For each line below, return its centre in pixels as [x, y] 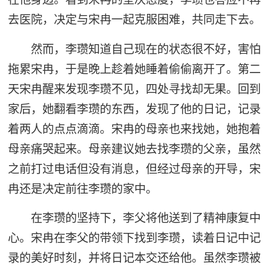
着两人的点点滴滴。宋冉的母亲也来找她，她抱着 [134, 129]
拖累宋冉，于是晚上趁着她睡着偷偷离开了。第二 [134, 69]
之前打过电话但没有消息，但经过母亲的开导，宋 [134, 168]
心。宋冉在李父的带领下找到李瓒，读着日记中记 [134, 238]
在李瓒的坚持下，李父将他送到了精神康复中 [146, 218]
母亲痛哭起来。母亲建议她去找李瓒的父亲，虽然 [134, 149]
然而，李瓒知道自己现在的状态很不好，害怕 [146, 49]
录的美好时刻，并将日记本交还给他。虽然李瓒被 [134, 258]
